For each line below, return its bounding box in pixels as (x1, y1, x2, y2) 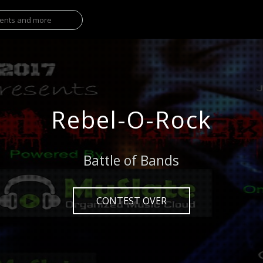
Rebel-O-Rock (50, 103, 212, 136)
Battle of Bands (83, 150, 180, 170)
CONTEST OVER (96, 194, 167, 207)
